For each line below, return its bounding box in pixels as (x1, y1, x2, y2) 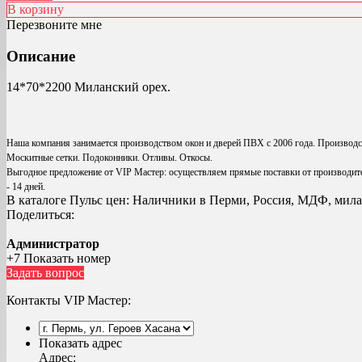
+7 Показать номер (6, 251, 111, 266)
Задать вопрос (6, 266, 84, 280)
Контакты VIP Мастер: (6, 293, 131, 308)
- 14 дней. (6, 181, 45, 193)
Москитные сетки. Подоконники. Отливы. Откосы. (6, 152, 213, 164)
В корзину (7, 2, 64, 16)
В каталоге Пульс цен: (6, 193, 129, 208)
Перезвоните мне (6, 17, 102, 32)
